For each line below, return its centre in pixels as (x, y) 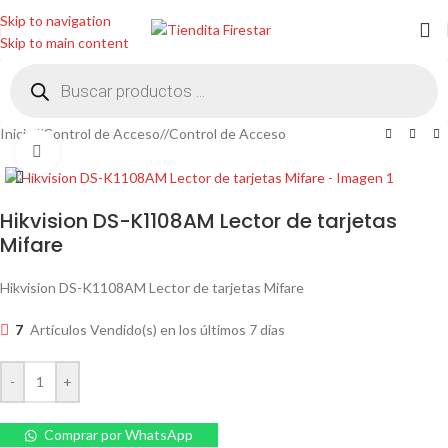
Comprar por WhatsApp (119, 435)
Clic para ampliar (110, 152)
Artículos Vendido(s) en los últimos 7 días (157, 330)
